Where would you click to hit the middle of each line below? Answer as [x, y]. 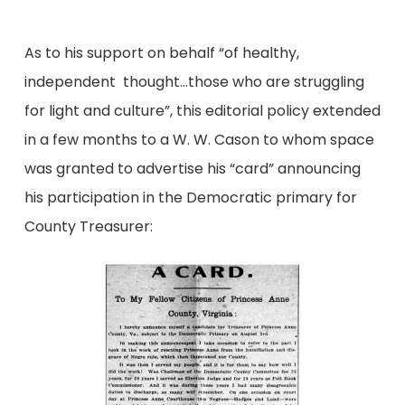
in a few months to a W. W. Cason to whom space [199, 139]
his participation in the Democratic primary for [190, 197]
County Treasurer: [88, 226]
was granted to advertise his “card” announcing [192, 168]
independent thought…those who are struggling [194, 81]
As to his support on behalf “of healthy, [161, 52]
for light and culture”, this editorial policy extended [202, 110]
